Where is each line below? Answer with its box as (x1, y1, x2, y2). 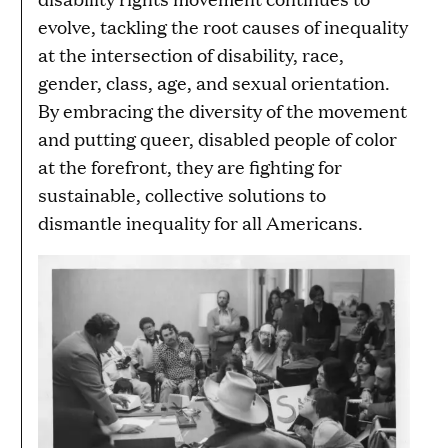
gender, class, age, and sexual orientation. (38, 70, 390, 96)
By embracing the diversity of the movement (38, 98, 407, 124)
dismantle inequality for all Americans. (38, 210, 363, 236)
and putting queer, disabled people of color (38, 126, 397, 152)
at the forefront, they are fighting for (38, 154, 342, 180)
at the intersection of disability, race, (38, 42, 344, 68)
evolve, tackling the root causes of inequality (38, 14, 408, 40)
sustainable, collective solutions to (38, 182, 326, 208)
